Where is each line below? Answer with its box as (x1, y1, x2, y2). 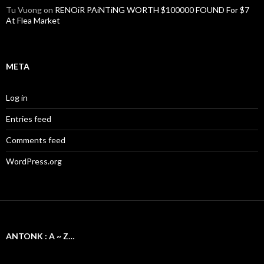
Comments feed (6, 135, 65, 146)
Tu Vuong (6, 5, 42, 15)
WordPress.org (6, 156, 62, 167)
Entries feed (6, 114, 51, 124)
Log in (6, 93, 28, 103)
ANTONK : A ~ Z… (6, 231, 75, 242)
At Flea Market (6, 15, 60, 26)
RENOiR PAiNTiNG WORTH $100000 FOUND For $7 (55, 5, 249, 15)
